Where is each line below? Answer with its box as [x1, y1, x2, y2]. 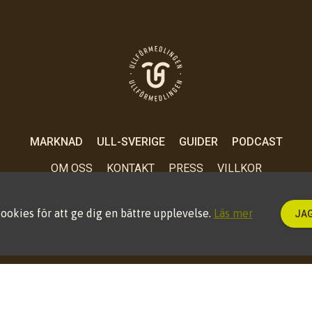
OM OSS [50, 162, 93, 175]
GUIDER [178, 135, 218, 148]
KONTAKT [106, 162, 155, 175]
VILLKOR [217, 162, 262, 175]
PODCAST [231, 135, 283, 148]
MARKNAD [29, 135, 83, 148]
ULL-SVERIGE [96, 135, 165, 148]
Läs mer [213, 207, 253, 219]
